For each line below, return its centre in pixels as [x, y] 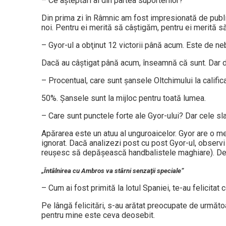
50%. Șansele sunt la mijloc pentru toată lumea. [124, 98]
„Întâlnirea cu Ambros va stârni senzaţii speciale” [112, 171]
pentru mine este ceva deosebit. [98, 215]
